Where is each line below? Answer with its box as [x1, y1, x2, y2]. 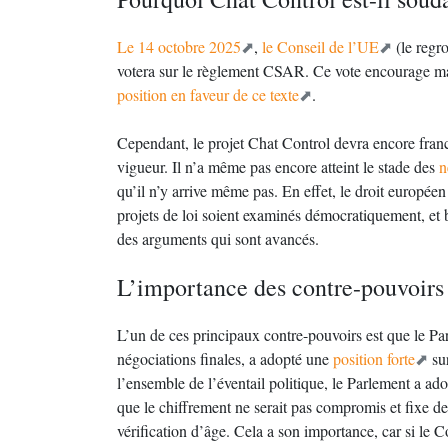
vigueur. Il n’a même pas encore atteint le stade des [117, 156, 439, 177]
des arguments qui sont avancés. [117, 228, 319, 249]
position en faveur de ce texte [117, 84, 299, 105]
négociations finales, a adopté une [117, 348, 333, 369]
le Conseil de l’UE [262, 36, 379, 57]
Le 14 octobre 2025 [117, 36, 241, 57]
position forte [333, 348, 415, 369]
